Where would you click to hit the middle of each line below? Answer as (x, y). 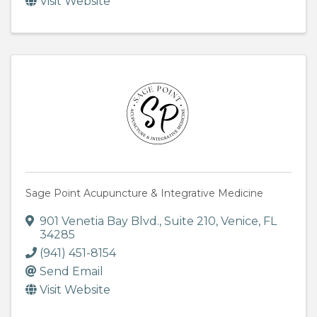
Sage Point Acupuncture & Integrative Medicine (144, 194)
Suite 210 (190, 221)
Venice (240, 221)
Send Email (71, 272)
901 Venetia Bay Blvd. (99, 221)
